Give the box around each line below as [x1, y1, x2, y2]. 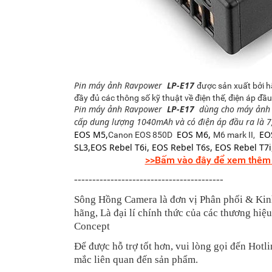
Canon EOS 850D [108, 130, 174, 140]
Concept [74, 220, 110, 232]
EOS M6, [174, 129, 213, 140]
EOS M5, [74, 129, 108, 140]
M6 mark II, [213, 130, 257, 140]
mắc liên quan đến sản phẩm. [74, 254, 198, 265]
